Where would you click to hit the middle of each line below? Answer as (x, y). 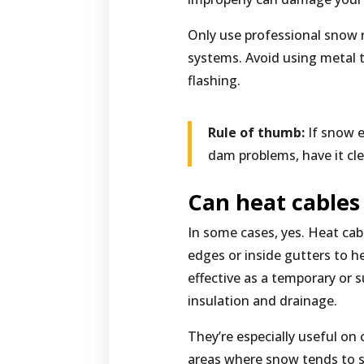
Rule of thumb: (257, 133)
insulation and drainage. (263, 301)
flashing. (214, 81)
